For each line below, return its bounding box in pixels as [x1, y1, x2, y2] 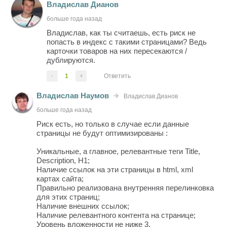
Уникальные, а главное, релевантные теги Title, [36, 146, 201, 156]
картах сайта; [36, 174, 84, 183]
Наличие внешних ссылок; [36, 201, 130, 210]
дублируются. [47, 55, 96, 64]
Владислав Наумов [36, 91, 109, 100]
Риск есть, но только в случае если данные [36, 119, 190, 128]
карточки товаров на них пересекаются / [47, 46, 187, 55]
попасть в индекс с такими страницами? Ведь [47, 37, 207, 46]
